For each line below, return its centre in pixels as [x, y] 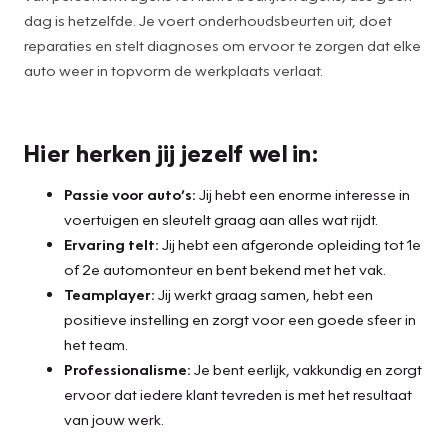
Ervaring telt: [111, 243]
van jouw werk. [114, 418]
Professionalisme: [127, 368]
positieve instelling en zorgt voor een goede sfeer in [240, 318]
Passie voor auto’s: [130, 193]
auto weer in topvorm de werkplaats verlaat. [173, 69]
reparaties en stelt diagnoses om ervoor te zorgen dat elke [222, 44]
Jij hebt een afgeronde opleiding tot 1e [290, 243]
